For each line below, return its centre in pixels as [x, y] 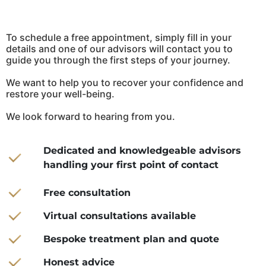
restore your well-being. [60, 94]
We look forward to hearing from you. [91, 116]
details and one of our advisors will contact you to [119, 48]
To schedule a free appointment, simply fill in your [119, 37]
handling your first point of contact [131, 164]
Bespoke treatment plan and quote [131, 239]
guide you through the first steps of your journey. [118, 60]
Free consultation [87, 192]
